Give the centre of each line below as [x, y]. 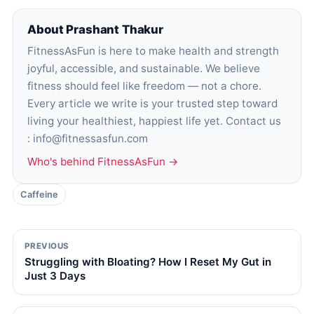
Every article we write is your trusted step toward [153, 103]
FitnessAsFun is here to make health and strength [153, 50]
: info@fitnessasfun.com [88, 138]
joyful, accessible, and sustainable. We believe [144, 68]
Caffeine [39, 194]
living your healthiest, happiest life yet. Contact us [155, 121]
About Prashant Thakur [95, 29]
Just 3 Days [55, 276]
